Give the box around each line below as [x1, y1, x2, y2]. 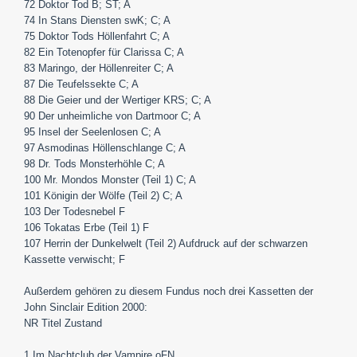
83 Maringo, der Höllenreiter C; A [24, 61, 174, 74]
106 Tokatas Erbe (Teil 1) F [24, 221, 149, 233]
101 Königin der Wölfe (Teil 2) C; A [24, 189, 182, 202]
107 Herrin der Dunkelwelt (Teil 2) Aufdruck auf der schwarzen [24, 237, 308, 249]
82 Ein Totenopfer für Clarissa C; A [24, 45, 184, 58]
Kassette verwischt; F [24, 253, 125, 265]
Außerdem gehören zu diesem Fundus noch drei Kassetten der [24, 284, 313, 297]
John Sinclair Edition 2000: [24, 300, 147, 313]
